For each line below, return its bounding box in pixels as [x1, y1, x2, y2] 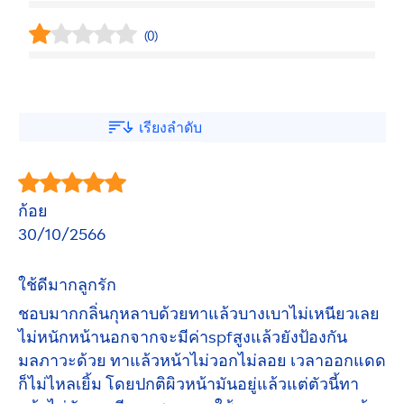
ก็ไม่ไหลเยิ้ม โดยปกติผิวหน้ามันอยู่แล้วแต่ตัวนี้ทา [18, 374, 359, 395]
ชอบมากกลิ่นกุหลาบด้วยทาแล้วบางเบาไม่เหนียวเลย [18, 304, 380, 325]
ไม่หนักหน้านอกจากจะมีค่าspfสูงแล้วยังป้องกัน [18, 327, 347, 348]
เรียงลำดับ [139, 118, 202, 136]
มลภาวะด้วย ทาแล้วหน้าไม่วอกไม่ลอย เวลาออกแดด [18, 351, 386, 372]
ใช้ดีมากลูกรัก [18, 275, 116, 296]
